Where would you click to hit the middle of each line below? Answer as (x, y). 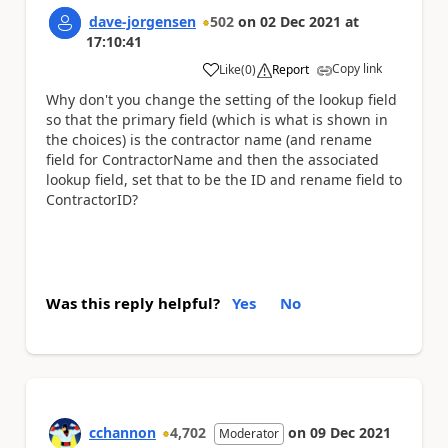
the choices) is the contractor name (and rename (209, 139)
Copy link (357, 68)
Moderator (249, 433)
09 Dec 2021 (350, 432)
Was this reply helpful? (133, 303)
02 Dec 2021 (300, 21)
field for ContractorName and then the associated (212, 159)
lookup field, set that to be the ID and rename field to (224, 179)
